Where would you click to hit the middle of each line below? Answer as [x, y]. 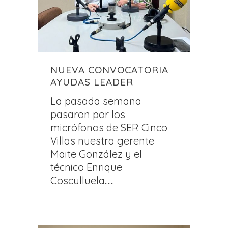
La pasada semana [96, 101]
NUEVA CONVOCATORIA [109, 69]
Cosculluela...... [82, 180]
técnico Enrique [86, 167]
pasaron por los [88, 114]
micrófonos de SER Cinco [109, 127]
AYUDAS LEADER [92, 82]
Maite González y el [96, 154]
